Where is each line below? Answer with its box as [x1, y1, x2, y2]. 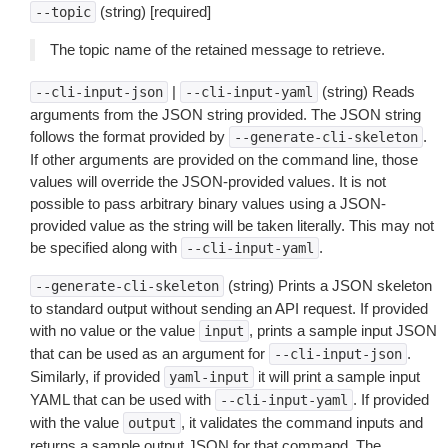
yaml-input [169, 369, 249, 385]
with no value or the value [30, 322, 199, 339]
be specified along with [30, 239, 181, 256]
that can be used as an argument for [30, 345, 269, 362]
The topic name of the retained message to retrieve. [50, 41, 385, 58]
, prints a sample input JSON [249, 322, 437, 339]
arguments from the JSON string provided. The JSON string [30, 106, 421, 123]
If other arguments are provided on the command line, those [30, 151, 418, 168]
